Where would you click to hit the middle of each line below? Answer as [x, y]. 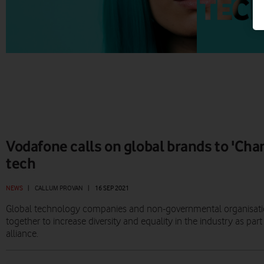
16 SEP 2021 [112, 188]
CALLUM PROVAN [59, 188]
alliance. [22, 234]
